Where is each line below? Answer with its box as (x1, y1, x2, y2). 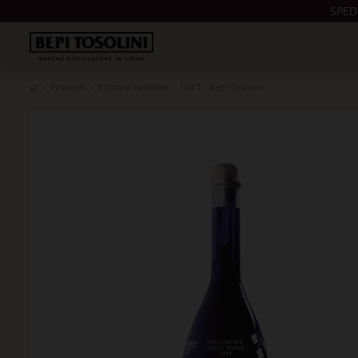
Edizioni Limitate (98, 81, 168, 93)
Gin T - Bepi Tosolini (180, 81, 264, 93)
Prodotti (50, 81, 86, 93)
